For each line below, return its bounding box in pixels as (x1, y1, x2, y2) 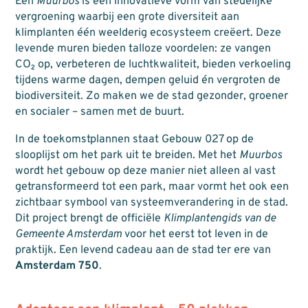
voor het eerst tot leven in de (121, 227, 268, 241)
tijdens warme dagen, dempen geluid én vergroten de (14, 74, 280, 88)
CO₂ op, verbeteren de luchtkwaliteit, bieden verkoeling (14, 58, 291, 72)
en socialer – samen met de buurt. (14, 105, 184, 120)
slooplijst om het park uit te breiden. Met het (14, 148, 239, 162)
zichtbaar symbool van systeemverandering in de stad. (14, 195, 288, 210)
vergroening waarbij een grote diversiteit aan (14, 10, 239, 25)
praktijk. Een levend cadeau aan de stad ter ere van (14, 243, 271, 257)
